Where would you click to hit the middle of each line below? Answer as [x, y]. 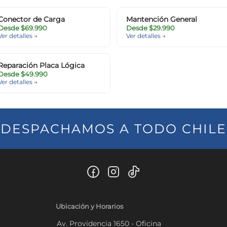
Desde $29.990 [150, 28]
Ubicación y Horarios [89, 206]
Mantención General [162, 20]
